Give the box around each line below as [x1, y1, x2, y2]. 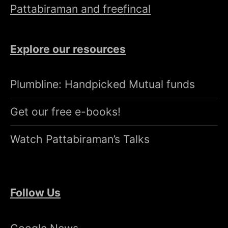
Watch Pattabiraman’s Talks [10, 132, 150, 146]
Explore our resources [10, 42, 126, 55]
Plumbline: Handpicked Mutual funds [10, 77, 195, 91]
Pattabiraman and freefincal [10, 2, 151, 15]
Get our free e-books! [10, 105, 121, 119]
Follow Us [10, 186, 61, 199]
